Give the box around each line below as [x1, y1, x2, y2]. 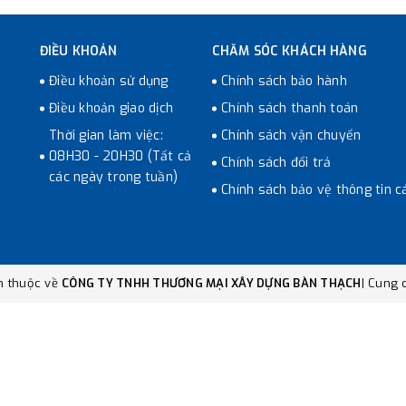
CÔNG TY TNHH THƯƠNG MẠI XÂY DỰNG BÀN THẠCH [62, 275, 362, 291]
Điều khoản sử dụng [49, 72, 169, 90]
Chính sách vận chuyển [221, 127, 362, 144]
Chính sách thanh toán [221, 100, 359, 117]
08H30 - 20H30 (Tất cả [49, 148, 192, 165]
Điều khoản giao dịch [49, 100, 173, 117]
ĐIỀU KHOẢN [40, 43, 118, 60]
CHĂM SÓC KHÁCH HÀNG [212, 43, 367, 60]
